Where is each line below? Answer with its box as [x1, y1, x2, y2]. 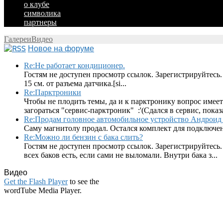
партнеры [24, 18, 57, 26]
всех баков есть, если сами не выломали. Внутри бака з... [24, 151, 218, 159]
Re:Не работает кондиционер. [24, 61, 125, 70]
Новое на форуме [28, 44, 94, 53]
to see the [68, 177, 99, 186]
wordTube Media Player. [4, 186, 82, 195]
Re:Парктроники [24, 88, 81, 97]
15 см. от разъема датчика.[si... [24, 79, 126, 88]
